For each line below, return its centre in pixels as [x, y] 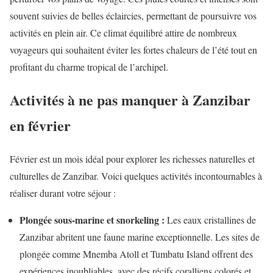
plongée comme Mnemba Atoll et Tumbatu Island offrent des [136, 254]
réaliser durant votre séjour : [63, 193]
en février [40, 126]
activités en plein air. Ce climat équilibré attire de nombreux [123, 32]
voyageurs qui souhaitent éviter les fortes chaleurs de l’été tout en [133, 49]
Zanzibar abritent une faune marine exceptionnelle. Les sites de [140, 237]
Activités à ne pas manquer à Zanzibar [130, 100]
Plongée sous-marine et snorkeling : [92, 220]
